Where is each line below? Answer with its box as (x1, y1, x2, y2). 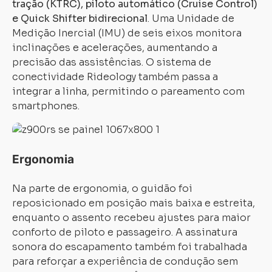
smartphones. (12, 100, 80, 112)
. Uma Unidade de (148, 12, 234, 25)
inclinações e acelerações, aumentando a (12, 41, 217, 54)
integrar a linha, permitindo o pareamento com (12, 85, 245, 98)
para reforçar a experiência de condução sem (12, 255, 238, 268)
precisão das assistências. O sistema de (12, 56, 211, 69)
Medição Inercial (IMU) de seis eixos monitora (12, 27, 242, 39)
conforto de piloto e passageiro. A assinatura (12, 226, 237, 239)
